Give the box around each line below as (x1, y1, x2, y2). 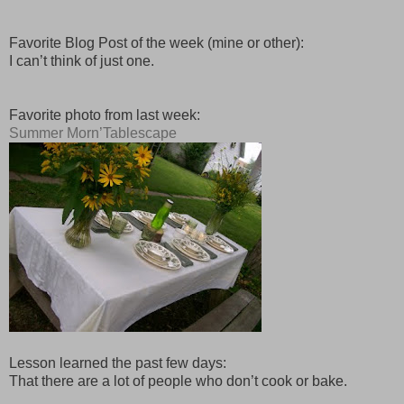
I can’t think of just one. (9, 53, 154, 69)
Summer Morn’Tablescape (9, 125, 177, 142)
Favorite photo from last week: (9, 107, 200, 124)
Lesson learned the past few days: (9, 355, 226, 372)
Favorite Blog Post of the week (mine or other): (9, 35, 304, 51)
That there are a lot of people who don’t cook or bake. (9, 373, 347, 390)
